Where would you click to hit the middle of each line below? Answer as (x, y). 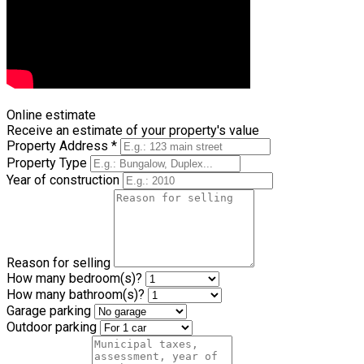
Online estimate (51, 115)
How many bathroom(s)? (77, 294)
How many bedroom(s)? (76, 278)
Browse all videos (58, 99)
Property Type (48, 162)
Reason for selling (60, 262)
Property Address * (63, 145)
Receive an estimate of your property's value (133, 130)
